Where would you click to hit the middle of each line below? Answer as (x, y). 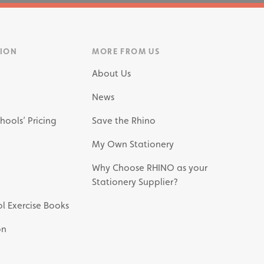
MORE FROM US (126, 51)
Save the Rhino (124, 121)
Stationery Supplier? (135, 182)
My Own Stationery (133, 144)
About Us (112, 73)
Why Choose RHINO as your (150, 168)
